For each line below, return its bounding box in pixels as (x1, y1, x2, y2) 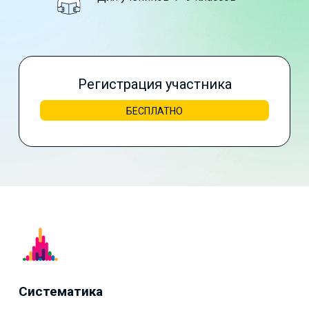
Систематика (19, 283, 103, 299)
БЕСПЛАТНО (126, 105, 183, 117)
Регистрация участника (77, 75, 232, 92)
